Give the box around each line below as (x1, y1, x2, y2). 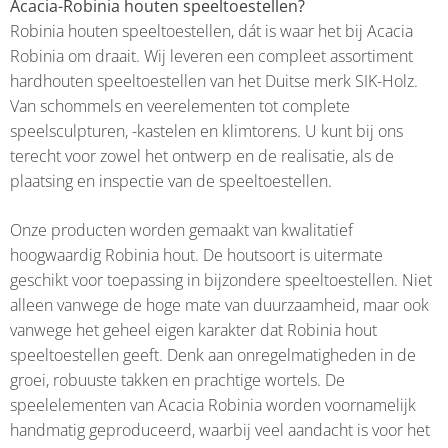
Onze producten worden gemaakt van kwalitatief (10, 218, 353, 241)
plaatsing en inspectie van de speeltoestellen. (10, 169, 332, 192)
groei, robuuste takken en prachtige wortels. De (10, 368, 345, 391)
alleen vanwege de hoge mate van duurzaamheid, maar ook (10, 293, 429, 316)
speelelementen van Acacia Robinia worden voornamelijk (10, 393, 416, 416)
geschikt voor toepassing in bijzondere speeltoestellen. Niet (10, 268, 432, 291)
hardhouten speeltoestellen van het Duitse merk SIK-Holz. (10, 69, 418, 92)
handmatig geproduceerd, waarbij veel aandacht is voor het (10, 418, 430, 441)
